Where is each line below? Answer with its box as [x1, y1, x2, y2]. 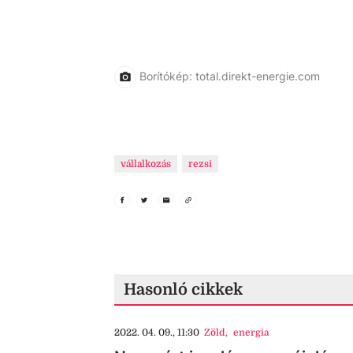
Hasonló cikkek [124, 281, 243, 299]
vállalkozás [121, 158, 171, 169]
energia [232, 327, 269, 338]
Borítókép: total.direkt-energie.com [139, 69, 320, 83]
